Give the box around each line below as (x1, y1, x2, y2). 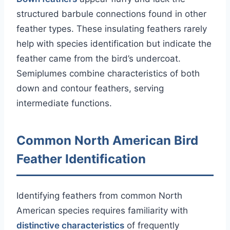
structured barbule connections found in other (16, 9, 206, 20)
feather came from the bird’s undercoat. (16, 53, 181, 64)
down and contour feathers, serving (16, 83, 164, 94)
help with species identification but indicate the (16, 39, 212, 49)
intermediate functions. (16, 98, 112, 109)
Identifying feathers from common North (16, 190, 182, 201)
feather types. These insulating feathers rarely (16, 24, 207, 34)
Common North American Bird (16, 133, 198, 148)
